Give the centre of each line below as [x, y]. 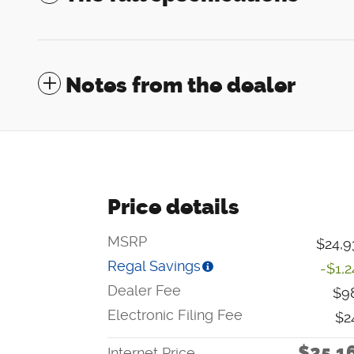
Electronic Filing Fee [175, 315]
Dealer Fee [144, 291]
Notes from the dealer [181, 86]
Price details [173, 207]
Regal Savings [154, 266]
